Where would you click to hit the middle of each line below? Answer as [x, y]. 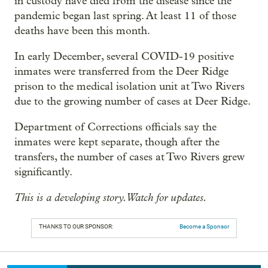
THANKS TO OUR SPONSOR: [76, 226]
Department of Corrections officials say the [115, 127]
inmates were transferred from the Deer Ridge [121, 71]
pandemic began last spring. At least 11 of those [125, 16]
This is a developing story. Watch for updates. [111, 197]
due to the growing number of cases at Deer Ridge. [133, 101]
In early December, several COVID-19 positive [124, 56]
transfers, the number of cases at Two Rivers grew [130, 157]
